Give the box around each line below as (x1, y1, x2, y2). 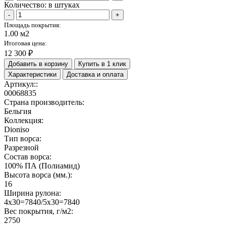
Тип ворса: (4, 134, 41, 143)
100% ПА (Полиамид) (4, 161, 80, 170)
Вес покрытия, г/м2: (4, 206, 73, 215)
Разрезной (4, 143, 39, 152)
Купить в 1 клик (78, 60, 126, 68)
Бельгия (4, 106, 31, 116)
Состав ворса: (4, 152, 51, 161)
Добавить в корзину (8, 60, 68, 68)
